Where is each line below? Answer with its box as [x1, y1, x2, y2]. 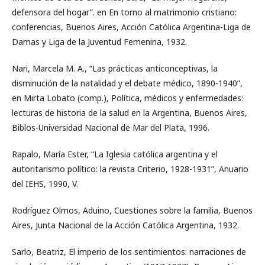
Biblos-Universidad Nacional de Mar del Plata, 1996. [12, 121, 209, 133]
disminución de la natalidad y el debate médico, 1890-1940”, [12, 77, 243, 89]
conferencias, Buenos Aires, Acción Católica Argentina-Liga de [12, 21, 251, 33]
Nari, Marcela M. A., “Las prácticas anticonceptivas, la [12, 62, 218, 74]
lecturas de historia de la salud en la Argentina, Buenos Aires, [12, 106, 247, 118]
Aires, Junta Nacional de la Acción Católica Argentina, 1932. [12, 219, 239, 231]
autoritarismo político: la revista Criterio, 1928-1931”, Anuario [12, 163, 248, 174]
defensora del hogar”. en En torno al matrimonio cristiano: [12, 6, 237, 18]
